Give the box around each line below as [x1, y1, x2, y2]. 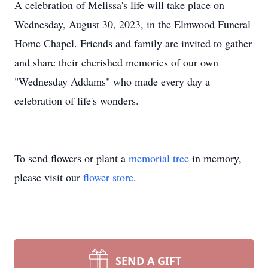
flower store [83, 170, 133, 184]
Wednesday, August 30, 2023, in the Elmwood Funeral [14, 17, 251, 31]
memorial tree [129, 151, 189, 165]
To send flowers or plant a [14, 151, 129, 165]
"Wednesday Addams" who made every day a [14, 74, 210, 89]
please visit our [14, 170, 83, 184]
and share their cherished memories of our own [14, 55, 218, 69]
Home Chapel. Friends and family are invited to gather [14, 36, 252, 50]
